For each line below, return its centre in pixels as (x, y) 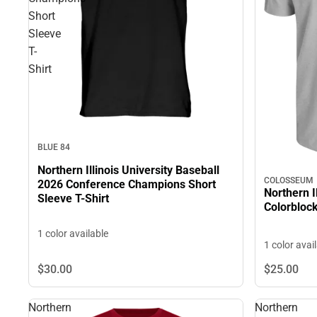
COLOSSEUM (289, 181)
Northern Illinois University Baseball (128, 171)
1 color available (73, 234)
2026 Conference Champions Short (127, 185)
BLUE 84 (54, 147)
